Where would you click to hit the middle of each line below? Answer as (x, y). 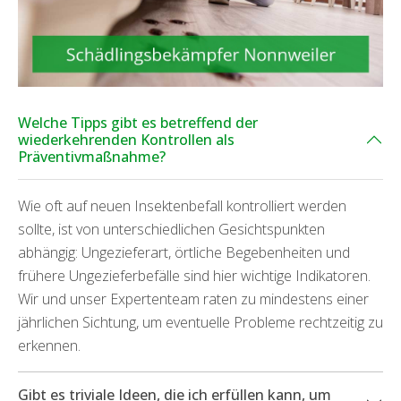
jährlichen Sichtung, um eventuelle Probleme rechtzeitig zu (200, 322)
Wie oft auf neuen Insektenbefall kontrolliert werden (182, 205)
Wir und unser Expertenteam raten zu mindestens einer (193, 299)
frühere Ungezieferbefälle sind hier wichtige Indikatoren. (194, 275)
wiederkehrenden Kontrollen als (126, 139)
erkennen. (49, 345)
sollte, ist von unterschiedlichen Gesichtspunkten (171, 229)
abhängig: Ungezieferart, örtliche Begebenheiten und (184, 252)
